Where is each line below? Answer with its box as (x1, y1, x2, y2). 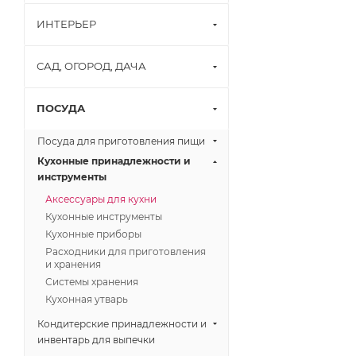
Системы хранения (45, 276, 138, 288)
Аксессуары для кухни (45, 193, 157, 205)
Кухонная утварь (45, 293, 128, 305)
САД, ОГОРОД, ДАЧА (37, 60, 146, 72)
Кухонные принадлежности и (37, 155, 191, 167)
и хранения (45, 258, 101, 270)
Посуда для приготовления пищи (37, 135, 205, 147)
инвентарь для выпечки (37, 334, 155, 346)
